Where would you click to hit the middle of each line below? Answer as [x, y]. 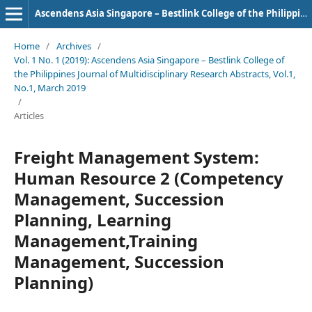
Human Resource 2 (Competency [148, 178]
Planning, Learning [92, 219]
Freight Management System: [136, 157]
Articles [29, 115]
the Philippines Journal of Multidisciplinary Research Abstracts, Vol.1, [154, 73]
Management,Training [106, 240]
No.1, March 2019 [49, 87]
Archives [73, 46]
